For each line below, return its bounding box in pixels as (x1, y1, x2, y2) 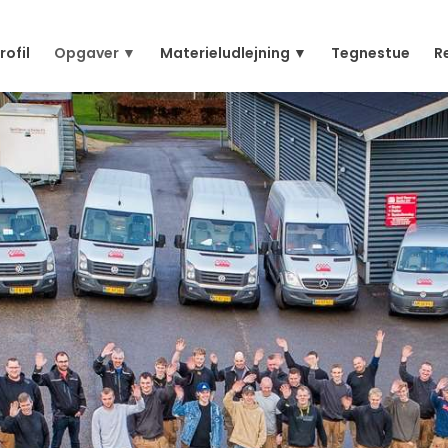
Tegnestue (330, 43, 410, 64)
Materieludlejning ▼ (159, 43, 307, 64)
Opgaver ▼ (53, 43, 136, 64)
